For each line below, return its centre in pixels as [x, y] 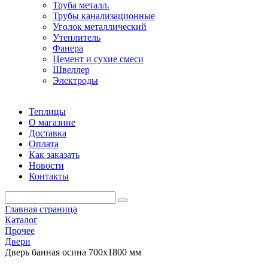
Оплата [44, 144]
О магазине [52, 122]
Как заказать [54, 155]
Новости [46, 165]
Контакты [49, 176]
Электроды [75, 80]
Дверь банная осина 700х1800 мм [73, 252]
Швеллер [71, 70]
